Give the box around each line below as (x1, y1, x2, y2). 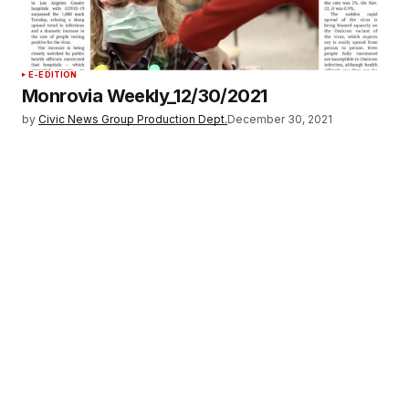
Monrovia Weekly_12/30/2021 (22, 84, 267, 107)
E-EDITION (28, 68, 78, 79)
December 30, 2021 (227, 111, 332, 126)
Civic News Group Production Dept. (38, 111, 227, 126)
